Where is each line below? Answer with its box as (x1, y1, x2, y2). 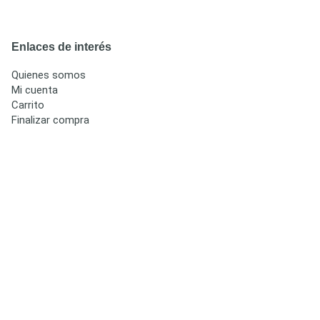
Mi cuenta (11, 83, 58, 96)
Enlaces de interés (11, 40, 111, 53)
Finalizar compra (11, 113, 89, 126)
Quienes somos (11, 68, 86, 81)
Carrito (11, 98, 44, 111)
